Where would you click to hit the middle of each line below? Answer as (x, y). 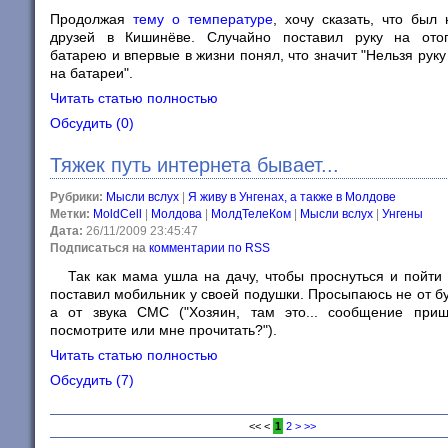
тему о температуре (203, 19)
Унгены (402, 214)
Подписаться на (98, 248)
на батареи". (91, 73)
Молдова (176, 214)
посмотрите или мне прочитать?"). (163, 330)
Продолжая (91, 19)
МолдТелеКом (251, 214)
